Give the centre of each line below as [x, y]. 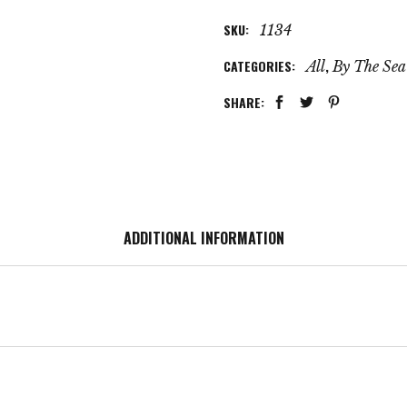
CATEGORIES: [261, 66]
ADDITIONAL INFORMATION [203, 238]
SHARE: [244, 102]
